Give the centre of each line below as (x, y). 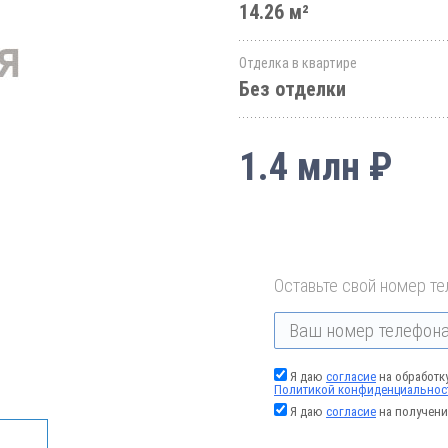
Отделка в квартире (298, 63)
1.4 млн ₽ (315, 167)
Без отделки (292, 89)
